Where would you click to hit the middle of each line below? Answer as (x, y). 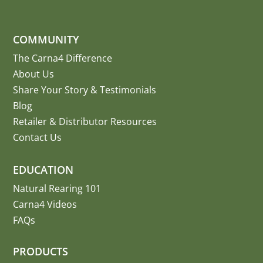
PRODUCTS (41, 252)
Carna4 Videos (45, 205)
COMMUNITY (46, 40)
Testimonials (128, 90)
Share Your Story (51, 90)
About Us (34, 74)
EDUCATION (43, 170)
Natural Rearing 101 (57, 189)
